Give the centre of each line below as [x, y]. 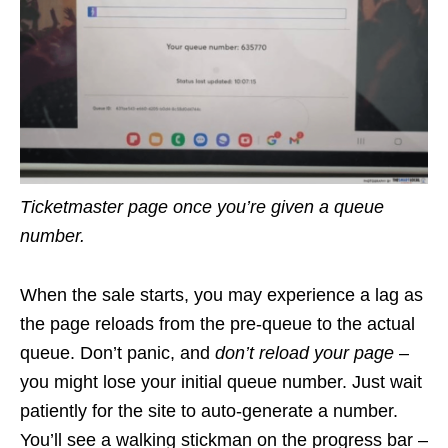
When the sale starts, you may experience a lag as [221, 294]
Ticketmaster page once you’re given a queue [202, 206]
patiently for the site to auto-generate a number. [209, 410]
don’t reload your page [302, 352]
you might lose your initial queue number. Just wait [221, 381]
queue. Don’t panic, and [115, 352]
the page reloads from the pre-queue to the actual [217, 323]
